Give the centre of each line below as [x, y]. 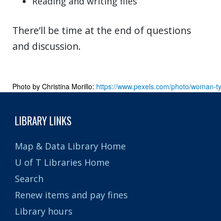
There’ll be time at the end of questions [102, 30]
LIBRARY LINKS [43, 120]
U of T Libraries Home [62, 163]
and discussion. [47, 46]
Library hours [44, 211]
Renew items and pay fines [71, 195]
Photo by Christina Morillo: [54, 86]
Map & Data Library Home [70, 146]
